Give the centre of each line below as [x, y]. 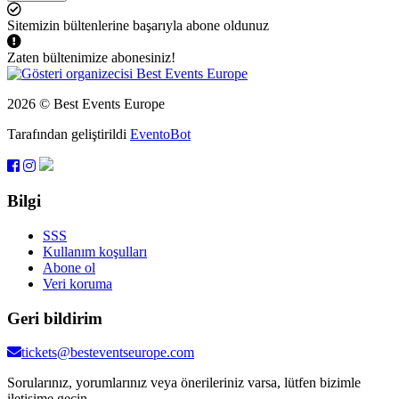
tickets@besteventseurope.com [108, 353]
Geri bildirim [55, 318]
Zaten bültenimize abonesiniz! [91, 58]
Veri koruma [77, 283]
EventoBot [160, 134]
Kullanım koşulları [95, 251]
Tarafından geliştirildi [69, 134]
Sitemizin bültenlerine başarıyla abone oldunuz [138, 26]
